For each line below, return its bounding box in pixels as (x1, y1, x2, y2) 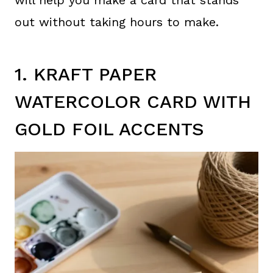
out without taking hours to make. (15, 14, 219, 29)
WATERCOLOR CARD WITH (15, 90, 251, 112)
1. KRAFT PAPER (15, 63, 157, 85)
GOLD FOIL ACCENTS (15, 118, 204, 140)
